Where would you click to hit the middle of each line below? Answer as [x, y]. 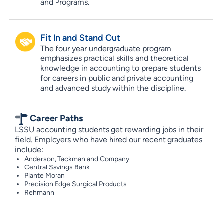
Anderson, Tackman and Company [77, 159]
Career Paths [55, 118]
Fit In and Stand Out [80, 37]
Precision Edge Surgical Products [75, 184]
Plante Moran [44, 175]
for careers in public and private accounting [116, 78]
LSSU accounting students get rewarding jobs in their [109, 129]
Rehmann [39, 192]
